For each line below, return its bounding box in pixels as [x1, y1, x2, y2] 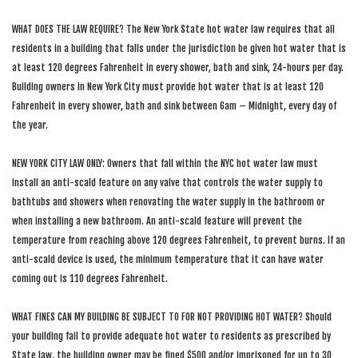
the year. [12, 119, 48, 131]
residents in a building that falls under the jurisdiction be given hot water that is [12, 42, 346, 54]
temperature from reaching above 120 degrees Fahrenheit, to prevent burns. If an [12, 234, 345, 246]
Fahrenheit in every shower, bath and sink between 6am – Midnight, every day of [12, 100, 336, 112]
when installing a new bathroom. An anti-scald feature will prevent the [12, 215, 302, 227]
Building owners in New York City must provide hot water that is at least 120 [12, 81, 324, 93]
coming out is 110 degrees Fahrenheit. [12, 272, 168, 284]
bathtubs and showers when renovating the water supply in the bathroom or [12, 196, 325, 208]
